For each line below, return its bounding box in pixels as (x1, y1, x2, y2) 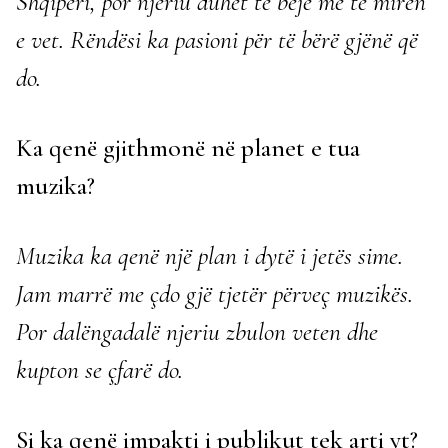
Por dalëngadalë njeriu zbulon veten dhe (16, 316, 378, 347)
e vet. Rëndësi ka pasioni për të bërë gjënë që (16, 24, 418, 55)
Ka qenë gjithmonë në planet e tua (16, 132, 360, 163)
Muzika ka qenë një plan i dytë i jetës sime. (16, 240, 403, 271)
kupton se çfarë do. (16, 354, 189, 385)
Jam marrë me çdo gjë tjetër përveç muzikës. (16, 278, 413, 309)
